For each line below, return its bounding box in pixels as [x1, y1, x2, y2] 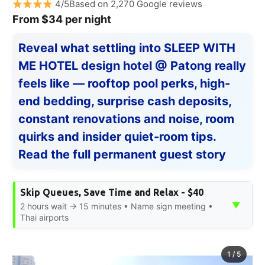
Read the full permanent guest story [18, 147, 226, 162]
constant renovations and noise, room [18, 112, 234, 127]
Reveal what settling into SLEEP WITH [18, 41, 235, 56]
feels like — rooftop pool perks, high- [18, 76, 230, 91]
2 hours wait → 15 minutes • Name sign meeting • [20, 201, 213, 212]
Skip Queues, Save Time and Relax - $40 [20, 187, 203, 198]
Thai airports [20, 212, 69, 223]
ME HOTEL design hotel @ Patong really [18, 59, 246, 73]
